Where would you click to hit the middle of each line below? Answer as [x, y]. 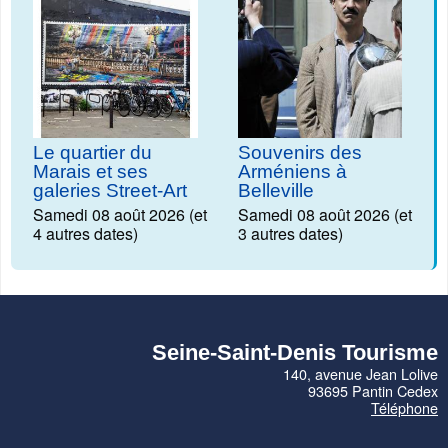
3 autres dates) [290, 234]
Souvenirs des [299, 153]
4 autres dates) [85, 234]
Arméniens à [292, 172]
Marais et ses [90, 172]
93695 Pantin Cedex [373, 391]
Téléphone [404, 408]
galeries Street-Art [110, 191]
